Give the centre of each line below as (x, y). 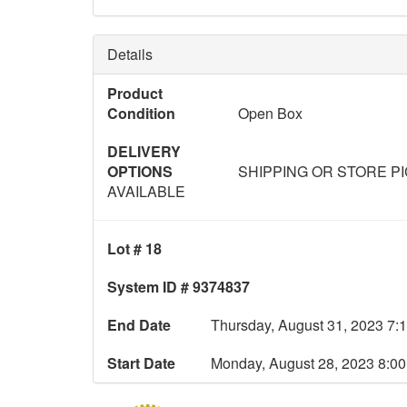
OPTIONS (140, 172)
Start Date (141, 363)
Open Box (270, 114)
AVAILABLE (146, 192)
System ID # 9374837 (179, 287)
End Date (139, 325)
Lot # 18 (134, 249)
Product (135, 94)
